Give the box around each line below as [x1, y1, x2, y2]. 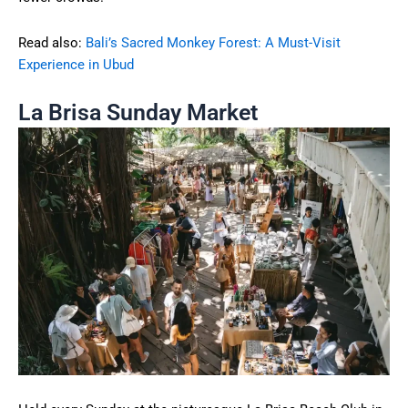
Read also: [18, 34, 86, 51]
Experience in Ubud [18, 56, 134, 73]
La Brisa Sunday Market [18, 99, 258, 127]
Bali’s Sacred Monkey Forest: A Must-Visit [86, 34, 341, 51]
